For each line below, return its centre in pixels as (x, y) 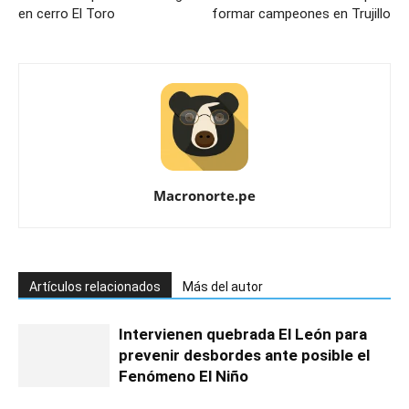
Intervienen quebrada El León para (243, 335)
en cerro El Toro (67, 14)
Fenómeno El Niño (184, 377)
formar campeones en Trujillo (301, 14)
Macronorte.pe (204, 196)
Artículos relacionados (95, 287)
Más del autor (223, 287)
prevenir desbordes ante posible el (244, 356)
